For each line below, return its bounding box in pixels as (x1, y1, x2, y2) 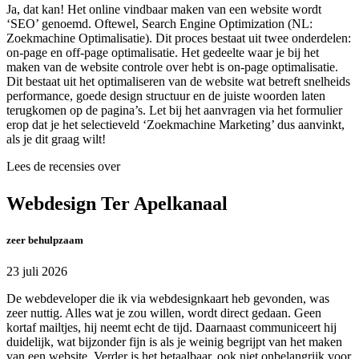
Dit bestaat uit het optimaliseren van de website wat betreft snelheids (6, 75, 350, 89)
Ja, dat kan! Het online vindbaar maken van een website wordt (6, 2, 321, 17)
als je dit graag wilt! (6, 132, 106, 147)
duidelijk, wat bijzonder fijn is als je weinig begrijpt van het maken (6, 335, 342, 349)
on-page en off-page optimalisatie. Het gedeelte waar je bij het (6, 46, 319, 60)
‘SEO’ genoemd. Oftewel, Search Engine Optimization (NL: (6, 17, 313, 31)
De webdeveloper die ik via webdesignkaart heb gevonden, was (6, 292, 329, 306)
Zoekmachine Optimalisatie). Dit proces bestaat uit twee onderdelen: (6, 31, 351, 46)
